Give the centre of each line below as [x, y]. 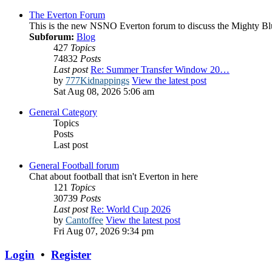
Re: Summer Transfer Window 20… [160, 69]
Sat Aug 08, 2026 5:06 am [104, 91]
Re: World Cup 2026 [131, 209]
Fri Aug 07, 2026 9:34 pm [104, 231]
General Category [63, 112]
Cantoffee [84, 220]
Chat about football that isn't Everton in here [114, 176]
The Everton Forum [67, 15]
